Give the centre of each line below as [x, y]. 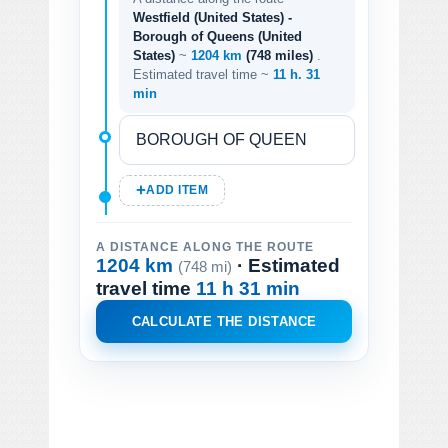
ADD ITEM [177, 189]
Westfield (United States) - [212, 17]
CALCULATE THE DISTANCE [224, 321]
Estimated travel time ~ [203, 74]
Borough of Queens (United [217, 36]
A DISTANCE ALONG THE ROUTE [205, 246]
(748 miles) [281, 55]
